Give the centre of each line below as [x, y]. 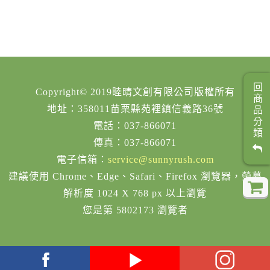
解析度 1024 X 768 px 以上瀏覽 [135, 193]
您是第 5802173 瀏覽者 [135, 210]
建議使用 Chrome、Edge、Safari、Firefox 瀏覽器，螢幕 [135, 177]
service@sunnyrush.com [161, 160]
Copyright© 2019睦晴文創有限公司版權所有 [135, 92]
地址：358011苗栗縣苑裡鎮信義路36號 [135, 109]
